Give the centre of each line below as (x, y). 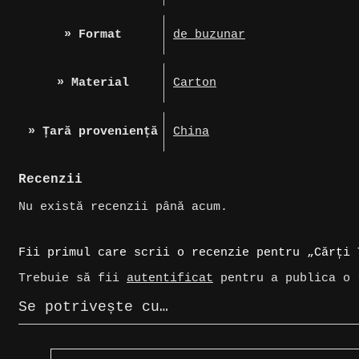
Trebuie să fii (73, 279)
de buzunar (209, 34)
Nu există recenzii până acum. (123, 208)
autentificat (170, 279)
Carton (195, 83)
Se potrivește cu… (93, 307)
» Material (93, 83)
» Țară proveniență (93, 132)
